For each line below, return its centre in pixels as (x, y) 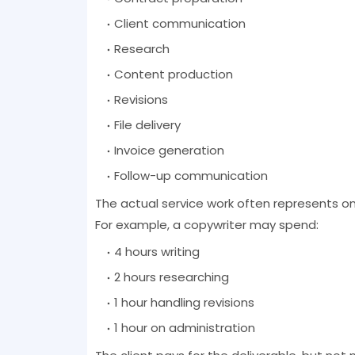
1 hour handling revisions (184, 303)
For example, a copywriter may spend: (206, 225)
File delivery (147, 125)
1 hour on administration (184, 328)
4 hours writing (157, 252)
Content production (173, 74)
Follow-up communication (191, 176)
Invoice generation (169, 151)
